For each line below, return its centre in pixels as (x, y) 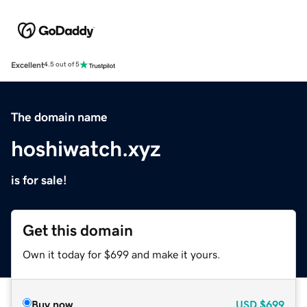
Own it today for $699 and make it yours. (122, 254)
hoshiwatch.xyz (86, 148)
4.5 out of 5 (62, 65)
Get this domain (78, 230)
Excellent (27, 65)
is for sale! (39, 180)
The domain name (59, 117)
